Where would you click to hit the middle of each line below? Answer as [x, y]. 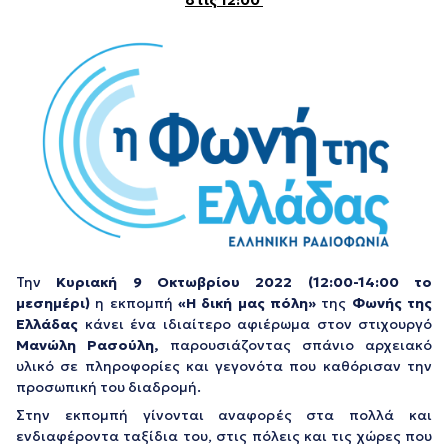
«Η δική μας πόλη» [247, 302]
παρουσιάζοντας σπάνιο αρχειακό [295, 344]
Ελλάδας [47, 323]
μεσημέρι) [53, 302]
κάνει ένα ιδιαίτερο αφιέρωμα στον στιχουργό [255, 323]
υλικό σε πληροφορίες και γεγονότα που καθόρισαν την [224, 365]
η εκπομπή [134, 302]
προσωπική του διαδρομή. [108, 386]
